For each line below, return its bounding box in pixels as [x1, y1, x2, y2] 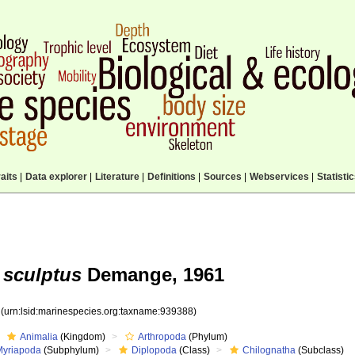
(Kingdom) [58, 331, 106, 342]
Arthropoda [138, 331, 187, 342]
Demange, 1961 [82, 264, 224, 285]
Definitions [147, 171, 196, 182]
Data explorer [25, 171, 87, 182]
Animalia [20, 331, 59, 342]
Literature [94, 171, 139, 182]
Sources [203, 171, 242, 182]
